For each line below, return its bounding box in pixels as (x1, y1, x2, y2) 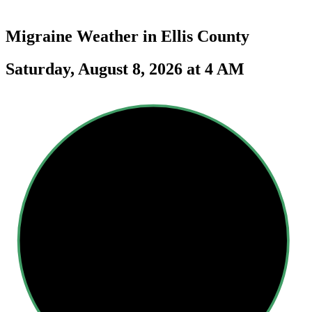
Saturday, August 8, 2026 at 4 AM (6, 59, 244, 78)
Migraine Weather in (6, 26, 161, 45)
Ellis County (161, 26, 249, 45)
